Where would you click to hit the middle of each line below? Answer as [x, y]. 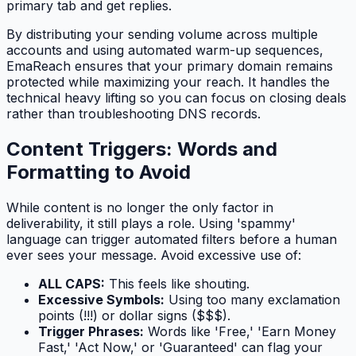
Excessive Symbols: [101, 299]
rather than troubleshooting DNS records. [133, 113]
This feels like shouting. [177, 283]
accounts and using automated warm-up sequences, [165, 50]
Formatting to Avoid [99, 172]
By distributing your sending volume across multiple [162, 34]
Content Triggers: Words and [142, 149]
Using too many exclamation [252, 299]
